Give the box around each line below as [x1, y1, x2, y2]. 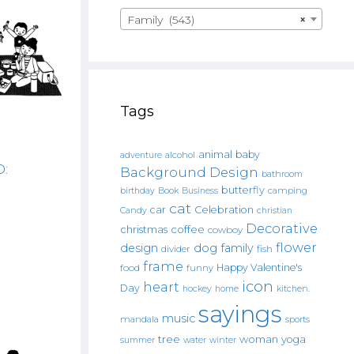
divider [161, 243, 190, 254]
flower [276, 239, 317, 255]
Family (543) [127, 13, 194, 27]
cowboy [208, 224, 243, 235]
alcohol [165, 149, 195, 160]
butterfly [221, 184, 265, 196]
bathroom [262, 168, 303, 179]
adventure [120, 150, 162, 160]
